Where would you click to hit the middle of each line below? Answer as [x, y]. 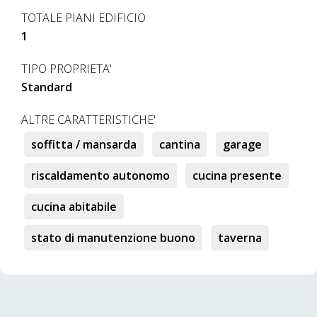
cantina [180, 144]
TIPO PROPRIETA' [67, 69]
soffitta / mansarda [84, 144]
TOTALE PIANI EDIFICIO [83, 18]
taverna [240, 238]
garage [242, 144]
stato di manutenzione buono [113, 238]
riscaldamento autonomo [100, 175]
